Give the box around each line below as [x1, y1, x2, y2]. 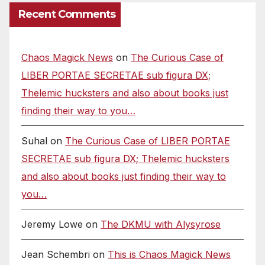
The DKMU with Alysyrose [101, 218, 221, 230]
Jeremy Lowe [21, 218, 83, 230]
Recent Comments [18, 7, 116, 21]
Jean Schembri [21, 248, 90, 260]
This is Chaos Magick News [108, 248, 231, 260]
